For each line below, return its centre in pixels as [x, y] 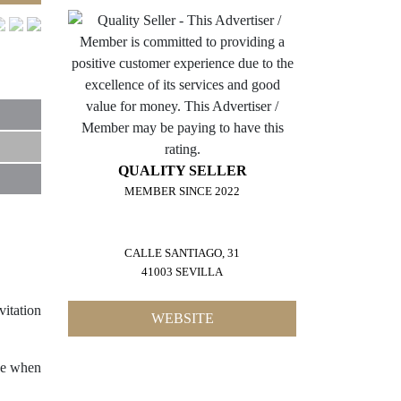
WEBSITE [182, 318]
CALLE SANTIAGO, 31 [182, 253]
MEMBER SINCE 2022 [182, 191]
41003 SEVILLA [182, 272]
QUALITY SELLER [182, 170]
